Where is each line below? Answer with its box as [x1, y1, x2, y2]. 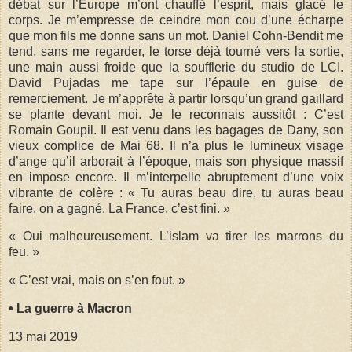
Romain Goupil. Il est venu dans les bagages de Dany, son [9, 123, 343, 137]
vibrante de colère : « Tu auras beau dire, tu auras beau [9, 185, 343, 200]
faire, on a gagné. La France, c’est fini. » [9, 201, 230, 215]
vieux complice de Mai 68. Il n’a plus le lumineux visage [9, 138, 343, 152]
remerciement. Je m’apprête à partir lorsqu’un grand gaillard [9, 91, 343, 105]
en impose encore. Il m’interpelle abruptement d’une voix [9, 170, 343, 184]
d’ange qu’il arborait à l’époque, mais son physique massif [9, 154, 343, 168]
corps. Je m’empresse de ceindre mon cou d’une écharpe [9, 13, 343, 27]
